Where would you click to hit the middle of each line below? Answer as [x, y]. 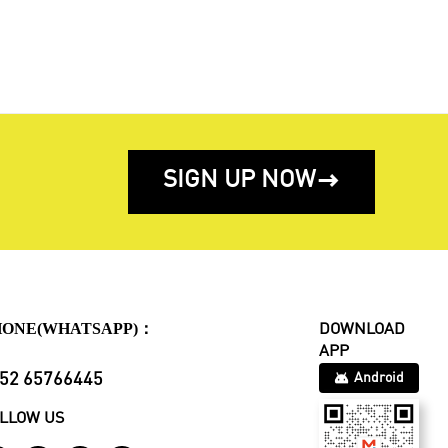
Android [378, 377]
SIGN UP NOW [239, 181]
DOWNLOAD [361, 329]
